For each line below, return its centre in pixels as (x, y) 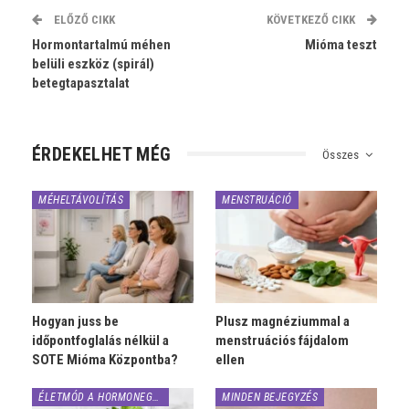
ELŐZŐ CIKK (83, 19)
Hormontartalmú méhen (101, 44)
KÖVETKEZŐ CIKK (312, 19)
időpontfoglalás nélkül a (100, 341)
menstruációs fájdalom (282, 341)
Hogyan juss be (75, 322)
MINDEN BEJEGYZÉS (270, 398)
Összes (342, 154)
